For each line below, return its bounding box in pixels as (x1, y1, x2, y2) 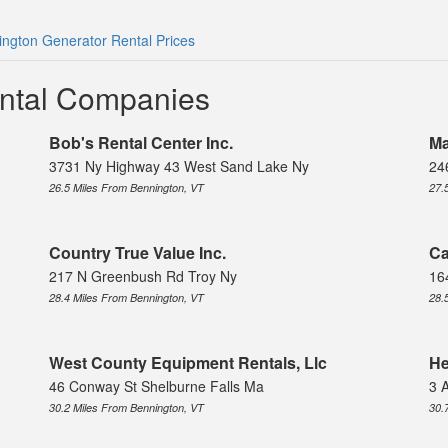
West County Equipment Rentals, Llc (49, 351, 327, 375)
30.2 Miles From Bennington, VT (49, 400, 204, 416)
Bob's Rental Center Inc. (49, 131, 233, 155)
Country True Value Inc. (49, 241, 226, 265)
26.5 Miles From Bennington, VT (49, 180, 204, 196)
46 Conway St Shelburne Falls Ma (49, 376, 264, 397)
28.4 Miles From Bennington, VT (49, 290, 204, 306)
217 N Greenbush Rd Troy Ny (49, 266, 237, 287)
